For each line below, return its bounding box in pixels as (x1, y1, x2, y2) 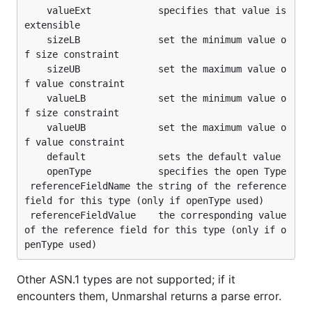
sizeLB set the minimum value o (24, 34, 47, 45)
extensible (24, 19, 80, 31)
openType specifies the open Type (24, 166, 47, 177)
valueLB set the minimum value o (24, 93, 47, 104)
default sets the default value (24, 151, 47, 162)
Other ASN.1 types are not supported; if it (17, 272, 235, 286)
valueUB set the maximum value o (24, 122, 47, 133)
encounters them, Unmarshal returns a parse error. (17, 289, 281, 303)
